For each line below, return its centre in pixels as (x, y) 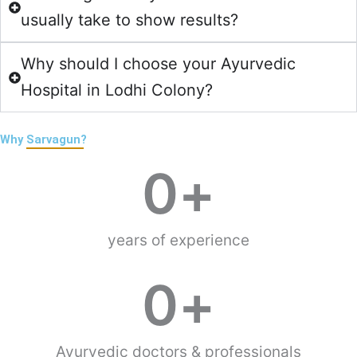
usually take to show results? (129, 20)
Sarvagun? (57, 140)
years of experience (178, 241)
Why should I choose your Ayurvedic (158, 64)
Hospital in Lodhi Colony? (117, 90)
